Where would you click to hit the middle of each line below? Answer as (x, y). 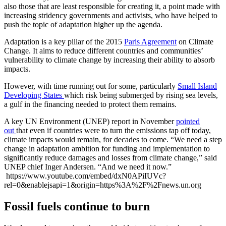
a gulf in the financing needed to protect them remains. (90, 104)
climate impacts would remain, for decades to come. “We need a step (113, 140)
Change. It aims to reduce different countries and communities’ (103, 51)
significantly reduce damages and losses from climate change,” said (110, 158)
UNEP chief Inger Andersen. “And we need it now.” (88, 167)
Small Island (197, 86)
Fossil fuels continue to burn (77, 207)
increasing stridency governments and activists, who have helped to (111, 16)
